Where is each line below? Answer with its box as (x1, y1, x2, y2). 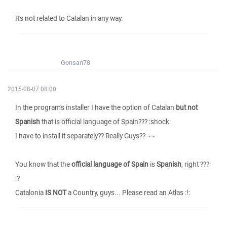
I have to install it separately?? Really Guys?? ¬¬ (15, 131, 155, 140)
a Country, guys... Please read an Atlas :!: (66, 188, 190, 197)
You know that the (15, 160, 71, 169)
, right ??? (181, 160, 209, 169)
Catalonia (15, 188, 45, 197)
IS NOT (45, 188, 66, 197)
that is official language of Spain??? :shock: (40, 117, 171, 126)
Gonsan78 (61, 58, 90, 67)
